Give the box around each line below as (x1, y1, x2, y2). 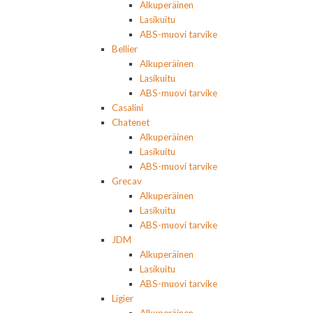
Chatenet (112, 117, 150, 129)
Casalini (112, 102, 143, 114)
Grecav (112, 175, 142, 187)
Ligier (112, 293, 133, 305)
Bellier (112, 43, 138, 55)
